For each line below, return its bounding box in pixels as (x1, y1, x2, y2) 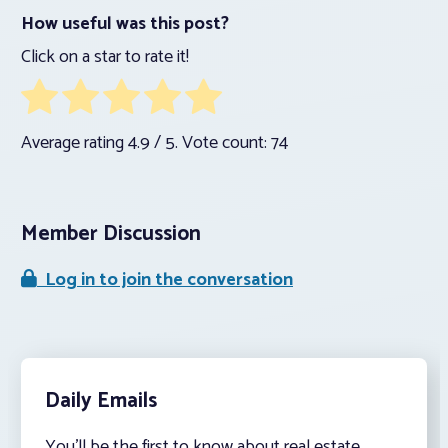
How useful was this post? (21, 9, 229, 40)
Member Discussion (21, 217, 201, 252)
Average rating (21, 128, 128, 159)
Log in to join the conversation (37, 265, 293, 296)
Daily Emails (45, 384, 157, 419)
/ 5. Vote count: (150, 128, 271, 159)
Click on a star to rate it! (21, 42, 189, 73)
